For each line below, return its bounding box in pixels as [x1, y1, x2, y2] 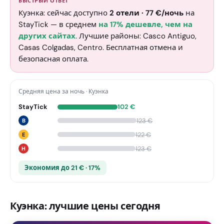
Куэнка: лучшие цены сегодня [10, 199, 160, 212]
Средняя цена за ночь [18, 87, 84, 95]
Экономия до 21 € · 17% [24, 163, 100, 172]
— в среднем [48, 19, 98, 29]
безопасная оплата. [18, 54, 88, 64]
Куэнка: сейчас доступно [18, 8, 109, 18]
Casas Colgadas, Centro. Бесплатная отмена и [18, 42, 183, 52]
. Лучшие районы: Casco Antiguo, [75, 31, 196, 41]
